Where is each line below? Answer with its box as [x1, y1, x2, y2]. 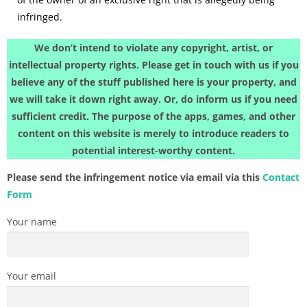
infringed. [17, 10, 62, 23]
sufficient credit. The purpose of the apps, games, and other [12, 109, 295, 123]
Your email [7, 269, 56, 282]
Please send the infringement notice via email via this [7, 170, 262, 184]
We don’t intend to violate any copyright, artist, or [34, 40, 273, 54]
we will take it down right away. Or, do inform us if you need [10, 92, 297, 106]
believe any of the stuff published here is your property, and [10, 75, 297, 88]
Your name [7, 214, 57, 228]
